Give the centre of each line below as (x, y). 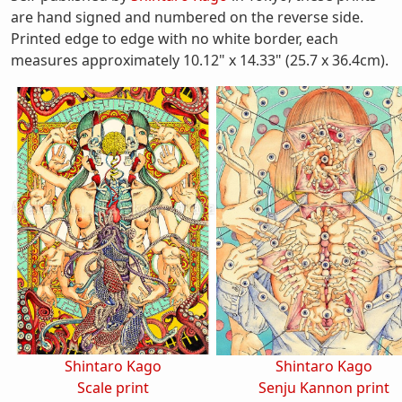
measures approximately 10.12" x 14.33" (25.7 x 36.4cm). (200, 60)
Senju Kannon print (324, 388)
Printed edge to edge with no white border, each (175, 39)
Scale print (113, 388)
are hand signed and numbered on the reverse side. (187, 17)
